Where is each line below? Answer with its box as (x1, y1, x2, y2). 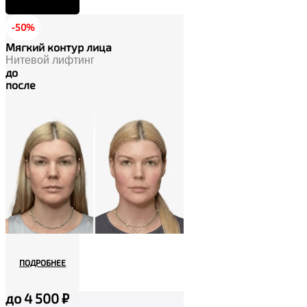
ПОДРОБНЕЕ (19, 257, 66, 267)
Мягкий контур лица (5, 40, 112, 53)
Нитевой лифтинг (5, 53, 95, 66)
